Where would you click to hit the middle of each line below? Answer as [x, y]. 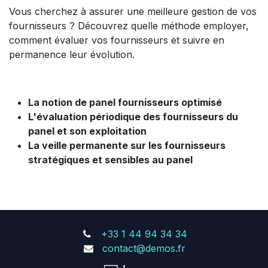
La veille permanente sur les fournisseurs [127, 145]
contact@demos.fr [144, 249]
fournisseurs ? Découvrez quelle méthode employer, [129, 26]
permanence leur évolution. [72, 54]
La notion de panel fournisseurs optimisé [125, 102]
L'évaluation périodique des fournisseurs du [133, 117]
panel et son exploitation [87, 131]
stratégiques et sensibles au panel [110, 160]
